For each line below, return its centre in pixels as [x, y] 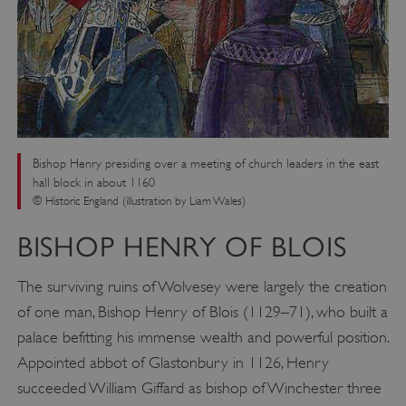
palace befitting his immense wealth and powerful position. [203, 337]
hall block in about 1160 [93, 182]
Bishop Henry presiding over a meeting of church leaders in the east [205, 163]
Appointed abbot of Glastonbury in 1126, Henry [173, 362]
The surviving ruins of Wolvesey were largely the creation [202, 286]
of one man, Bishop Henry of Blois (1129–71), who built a [202, 311]
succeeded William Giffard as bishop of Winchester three [199, 387]
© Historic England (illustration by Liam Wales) [139, 201]
